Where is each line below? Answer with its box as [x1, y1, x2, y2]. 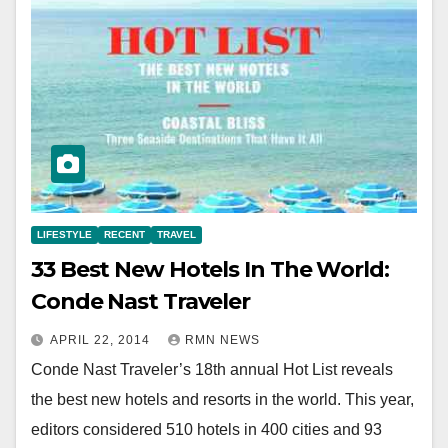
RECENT [104, 228, 145, 240]
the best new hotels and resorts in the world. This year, [31, 390, 414, 408]
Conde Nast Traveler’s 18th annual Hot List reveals [31, 360, 393, 378]
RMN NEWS [185, 332, 260, 347]
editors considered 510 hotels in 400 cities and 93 [31, 420, 382, 438]
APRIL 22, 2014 [50, 332, 154, 347]
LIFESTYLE [37, 228, 92, 240]
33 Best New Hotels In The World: [31, 255, 389, 283]
